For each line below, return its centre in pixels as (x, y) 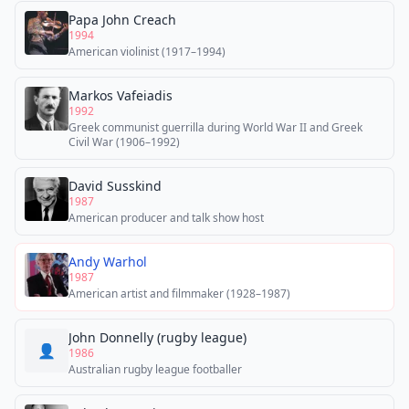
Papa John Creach (122, 20)
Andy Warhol (108, 262)
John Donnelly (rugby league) (157, 337)
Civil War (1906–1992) (124, 142)
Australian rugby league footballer (155, 369)
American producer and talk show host (166, 218)
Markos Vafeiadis (121, 95)
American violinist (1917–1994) (147, 52)
